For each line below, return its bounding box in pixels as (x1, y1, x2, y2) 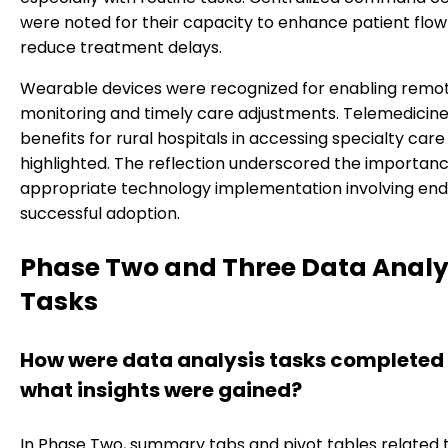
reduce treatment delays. (20, 35, 222, 59)
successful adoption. (20, 201, 180, 225)
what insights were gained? (20, 376, 302, 405)
